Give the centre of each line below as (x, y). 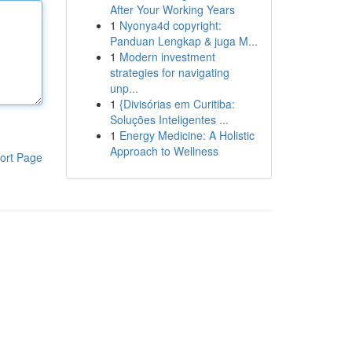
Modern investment (167, 57)
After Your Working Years (172, 9)
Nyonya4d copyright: (170, 25)
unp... (124, 88)
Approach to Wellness (164, 151)
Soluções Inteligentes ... (169, 119)
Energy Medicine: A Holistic (187, 135)
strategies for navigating (169, 72)
